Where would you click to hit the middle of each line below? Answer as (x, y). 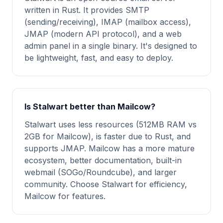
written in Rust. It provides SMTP (87, 10)
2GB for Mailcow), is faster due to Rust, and (108, 136)
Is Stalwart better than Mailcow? (90, 107)
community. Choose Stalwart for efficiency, (106, 184)
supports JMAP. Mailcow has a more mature (110, 148)
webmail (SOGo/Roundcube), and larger (101, 172)
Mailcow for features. (65, 196)
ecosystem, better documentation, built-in (103, 160)
